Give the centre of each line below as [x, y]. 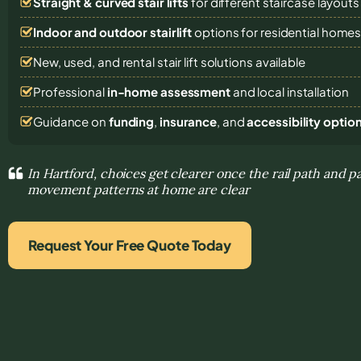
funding [131, 121]
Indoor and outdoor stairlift [113, 31]
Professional [70, 91]
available [280, 61]
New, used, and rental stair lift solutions [144, 61]
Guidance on [71, 121]
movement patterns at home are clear [139, 189]
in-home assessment [168, 91]
